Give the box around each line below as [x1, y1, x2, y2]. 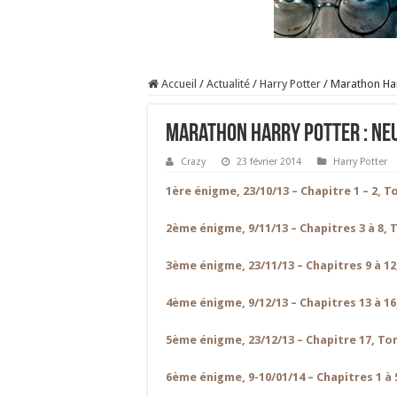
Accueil [159, 77, 197, 90]
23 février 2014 [237, 156, 301, 167]
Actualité [206, 77, 250, 90]
